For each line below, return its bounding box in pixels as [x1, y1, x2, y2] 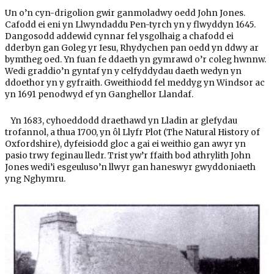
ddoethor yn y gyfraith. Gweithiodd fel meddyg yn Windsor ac [4, 77, 265, 88]
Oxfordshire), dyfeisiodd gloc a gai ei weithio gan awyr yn [4, 138, 246, 149]
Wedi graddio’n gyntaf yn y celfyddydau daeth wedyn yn [4, 65, 242, 76]
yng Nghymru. [4, 173, 65, 184]
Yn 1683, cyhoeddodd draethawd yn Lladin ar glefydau [4, 115, 237, 126]
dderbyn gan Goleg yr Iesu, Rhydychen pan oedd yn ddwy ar [4, 42, 259, 53]
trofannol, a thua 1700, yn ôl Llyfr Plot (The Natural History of [4, 127, 260, 138]
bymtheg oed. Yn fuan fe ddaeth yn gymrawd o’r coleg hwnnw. [4, 54, 266, 65]
